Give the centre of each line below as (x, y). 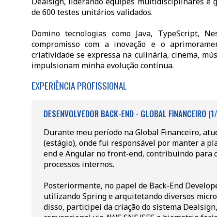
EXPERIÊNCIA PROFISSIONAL (79, 85)
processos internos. (79, 164)
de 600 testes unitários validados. (92, 12)
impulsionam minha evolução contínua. (102, 65)
